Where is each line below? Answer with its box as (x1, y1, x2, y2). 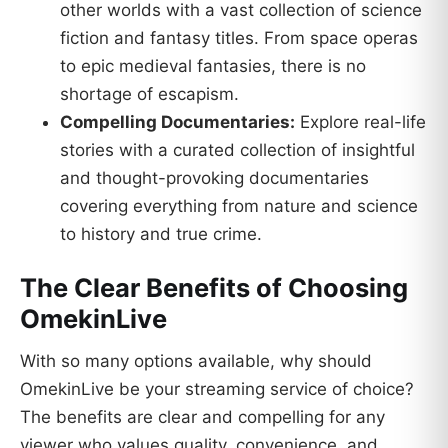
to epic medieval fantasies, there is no (60, 56, 366, 77)
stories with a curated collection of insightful (60, 140, 415, 161)
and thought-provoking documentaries (60, 168, 369, 189)
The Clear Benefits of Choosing (20, 272, 408, 304)
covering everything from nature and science (60, 196, 418, 217)
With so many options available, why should (20, 350, 372, 371)
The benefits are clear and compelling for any (20, 406, 385, 427)
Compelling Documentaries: (60, 112, 295, 133)
